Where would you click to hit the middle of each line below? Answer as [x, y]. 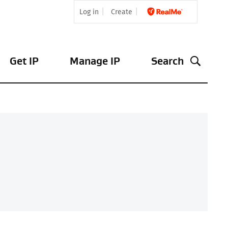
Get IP [24, 61]
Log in [89, 12]
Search [167, 61]
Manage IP [95, 61]
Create [122, 12]
